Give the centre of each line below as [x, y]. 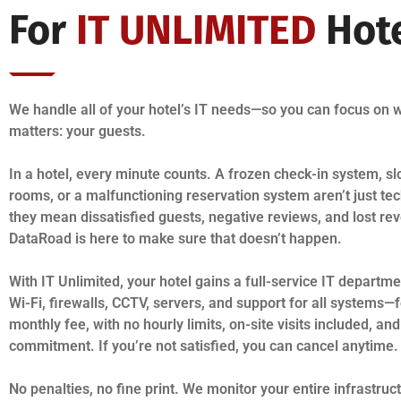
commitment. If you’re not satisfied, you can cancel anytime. [204, 346]
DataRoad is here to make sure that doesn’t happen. [175, 238]
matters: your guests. [77, 131]
